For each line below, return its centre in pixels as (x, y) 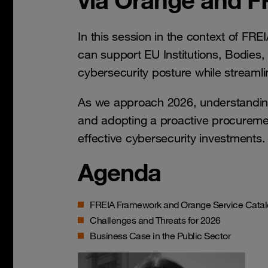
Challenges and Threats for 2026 (155, 220)
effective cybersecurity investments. (172, 138)
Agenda (120, 172)
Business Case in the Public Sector (160, 236)
